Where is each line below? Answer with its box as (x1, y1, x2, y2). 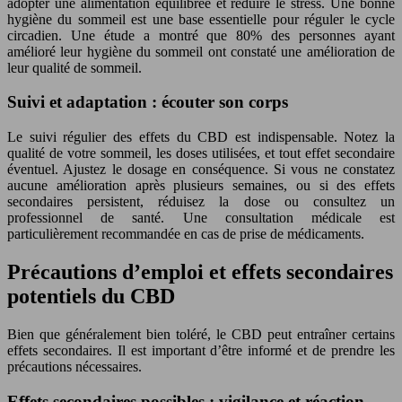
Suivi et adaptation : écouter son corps (7, 92, 288, 112)
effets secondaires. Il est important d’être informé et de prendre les (7, 342, 395, 358)
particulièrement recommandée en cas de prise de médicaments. (7, 226, 364, 241)
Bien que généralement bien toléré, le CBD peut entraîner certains (7, 326, 395, 342)
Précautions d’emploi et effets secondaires (7, 259, 393, 284)
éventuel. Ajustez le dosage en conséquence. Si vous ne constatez (7, 162, 395, 177)
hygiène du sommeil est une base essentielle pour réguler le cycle (7, 11, 395, 27)
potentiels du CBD (7, 284, 175, 308)
